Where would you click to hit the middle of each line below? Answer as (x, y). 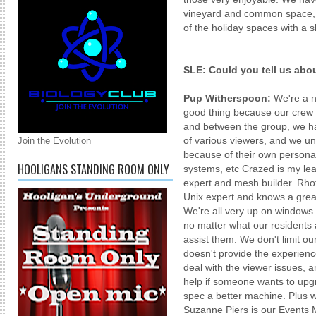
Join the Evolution (54, 141)
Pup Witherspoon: (227, 98)
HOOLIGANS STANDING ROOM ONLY (93, 169)
